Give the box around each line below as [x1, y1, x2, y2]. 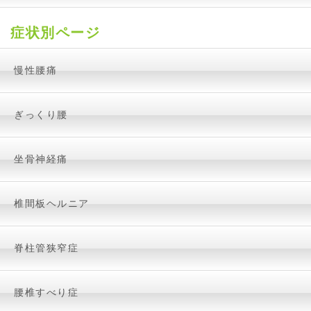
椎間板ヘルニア [14, 198, 90, 210]
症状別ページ [10, 25, 100, 41]
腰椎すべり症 [14, 287, 78, 299]
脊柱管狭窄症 [14, 242, 78, 254]
